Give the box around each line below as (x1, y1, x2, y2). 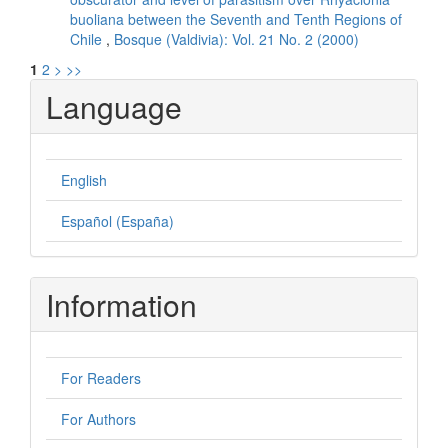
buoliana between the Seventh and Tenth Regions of (70, 9, 402, 30)
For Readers (61, 368, 141, 389)
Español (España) (61, 211, 174, 232)
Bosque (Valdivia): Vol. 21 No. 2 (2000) (114, 29, 359, 50)
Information (46, 283, 197, 327)
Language (46, 85, 182, 129)
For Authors (61, 409, 136, 430)
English (61, 170, 107, 191)
